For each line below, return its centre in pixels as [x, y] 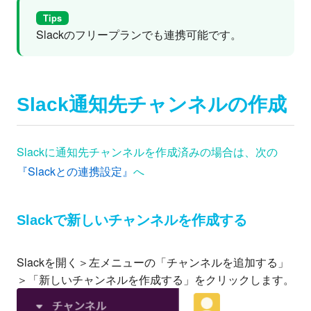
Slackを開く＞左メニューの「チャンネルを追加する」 [153, 262]
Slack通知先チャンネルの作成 [152, 105]
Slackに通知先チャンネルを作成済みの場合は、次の [147, 151]
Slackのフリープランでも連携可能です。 [139, 35]
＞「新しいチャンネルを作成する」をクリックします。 [155, 279]
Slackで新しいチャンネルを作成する [132, 220]
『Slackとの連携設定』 [75, 171]
